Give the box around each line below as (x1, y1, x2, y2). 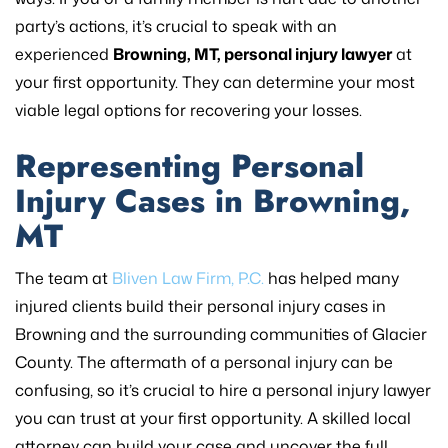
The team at (15, 266, 112, 289)
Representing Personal (15, 142, 364, 189)
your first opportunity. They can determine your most (15, 70, 415, 93)
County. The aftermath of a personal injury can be (15, 350, 393, 373)
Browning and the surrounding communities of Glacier (15, 322, 427, 345)
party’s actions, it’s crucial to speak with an (15, 14, 337, 37)
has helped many (264, 266, 399, 289)
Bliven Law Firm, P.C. (112, 266, 264, 289)
